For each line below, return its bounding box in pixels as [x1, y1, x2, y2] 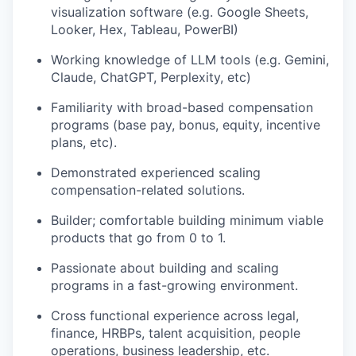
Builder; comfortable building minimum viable [51, 212, 323, 229]
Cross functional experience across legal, [51, 308, 299, 324]
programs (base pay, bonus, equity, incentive [51, 117, 320, 133]
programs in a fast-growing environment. [51, 277, 298, 294]
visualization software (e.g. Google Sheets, [51, 4, 308, 21]
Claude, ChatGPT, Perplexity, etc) [51, 69, 251, 86]
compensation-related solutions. [51, 182, 245, 199]
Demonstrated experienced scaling [51, 164, 261, 181]
